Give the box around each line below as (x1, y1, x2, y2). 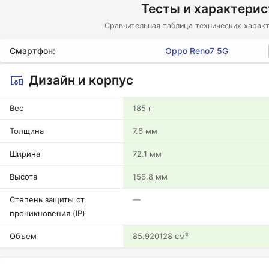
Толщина (10, 126, 44, 136)
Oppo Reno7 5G (165, 46, 228, 56)
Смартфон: (10, 46, 55, 56)
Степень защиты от (10, 195, 85, 204)
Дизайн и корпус (29, 73, 133, 88)
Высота (10, 172, 37, 181)
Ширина (10, 149, 40, 159)
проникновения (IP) (10, 208, 85, 218)
